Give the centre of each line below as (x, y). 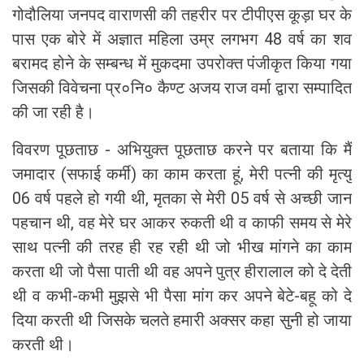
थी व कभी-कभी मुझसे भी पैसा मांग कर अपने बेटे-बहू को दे (182, 295)
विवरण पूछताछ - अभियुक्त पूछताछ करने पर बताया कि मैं (182, 149)
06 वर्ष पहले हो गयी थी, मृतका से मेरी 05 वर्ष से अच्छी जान (182, 198)
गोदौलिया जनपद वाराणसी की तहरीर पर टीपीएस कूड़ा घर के (182, 14)
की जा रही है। (53, 112)
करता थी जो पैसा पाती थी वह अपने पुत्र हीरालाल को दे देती (182, 271)
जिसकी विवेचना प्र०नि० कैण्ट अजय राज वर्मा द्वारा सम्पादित (182, 87)
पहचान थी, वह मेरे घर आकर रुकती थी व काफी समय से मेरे (182, 222)
